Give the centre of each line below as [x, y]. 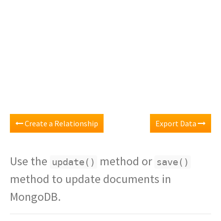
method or [126, 161]
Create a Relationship [61, 123]
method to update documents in [91, 179]
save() [173, 162]
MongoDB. [35, 197]
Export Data [177, 123]
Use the [30, 161]
